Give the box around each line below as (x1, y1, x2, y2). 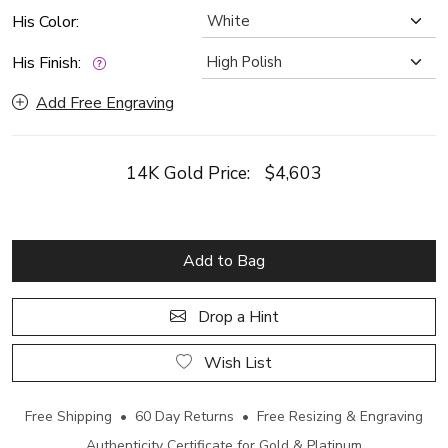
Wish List (245, 352, 272, 374)
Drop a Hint (193, 306, 279, 328)
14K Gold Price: (126, 161, 265, 185)
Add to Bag (183, 250, 265, 272)
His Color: (12, 11, 79, 33)
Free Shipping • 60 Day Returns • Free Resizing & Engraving (25, 407, 423, 426)
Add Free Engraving (36, 92, 174, 114)
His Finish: (12, 52, 89, 74)
